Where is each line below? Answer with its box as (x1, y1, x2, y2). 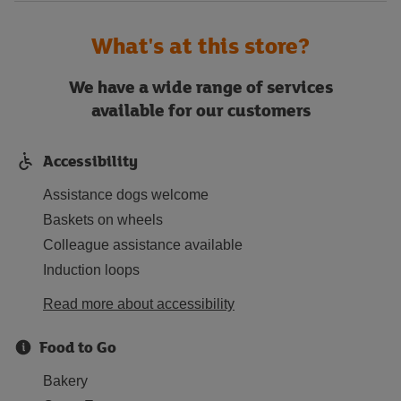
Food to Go (39, 336, 116, 358)
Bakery (43, 373, 88, 388)
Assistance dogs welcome (43, 187, 209, 202)
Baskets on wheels (43, 212, 163, 227)
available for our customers (90, 98, 311, 122)
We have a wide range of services (68, 74, 333, 98)
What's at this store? (91, 30, 310, 61)
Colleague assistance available (43, 237, 243, 252)
